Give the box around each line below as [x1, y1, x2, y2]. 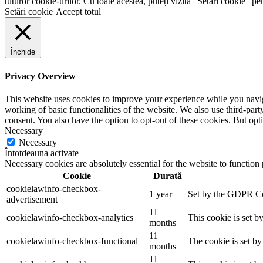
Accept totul [56, 6, 101, 17]
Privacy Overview [5, 70, 76, 81]
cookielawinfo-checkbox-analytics [6, 212, 133, 222]
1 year [149, 188, 172, 199]
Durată [153, 170, 182, 181]
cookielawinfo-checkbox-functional [6, 235, 138, 246]
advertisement [6, 194, 58, 204]
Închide [11, 48, 35, 57]
